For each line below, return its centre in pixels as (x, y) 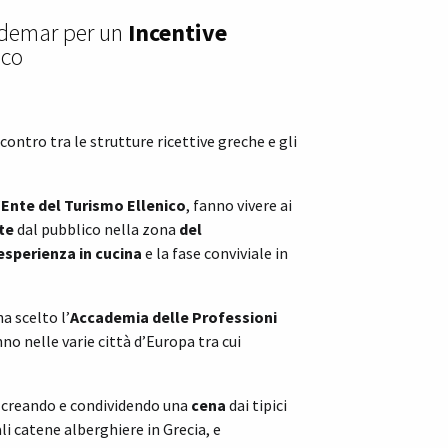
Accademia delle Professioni (173, 317)
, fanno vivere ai (239, 205)
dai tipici (258, 405)
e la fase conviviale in (216, 253)
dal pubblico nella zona (96, 229)
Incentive (177, 33)
